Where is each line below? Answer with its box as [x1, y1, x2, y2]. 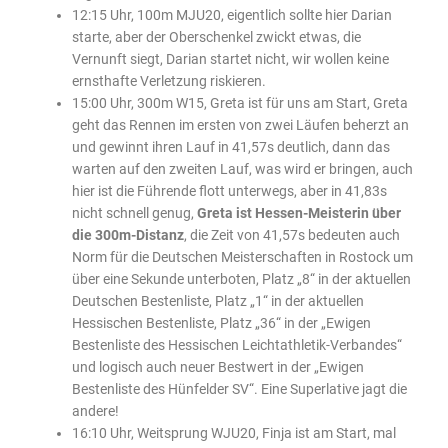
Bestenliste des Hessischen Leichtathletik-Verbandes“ [72, 336, 403, 353]
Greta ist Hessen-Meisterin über [197, 204, 402, 221]
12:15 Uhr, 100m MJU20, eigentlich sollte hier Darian [72, 6, 393, 23]
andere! [72, 402, 120, 419]
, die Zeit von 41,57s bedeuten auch [184, 226, 401, 243]
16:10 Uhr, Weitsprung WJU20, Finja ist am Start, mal [72, 424, 397, 441]
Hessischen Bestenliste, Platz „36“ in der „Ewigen [72, 314, 372, 331]
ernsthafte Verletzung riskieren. [72, 72, 267, 89]
